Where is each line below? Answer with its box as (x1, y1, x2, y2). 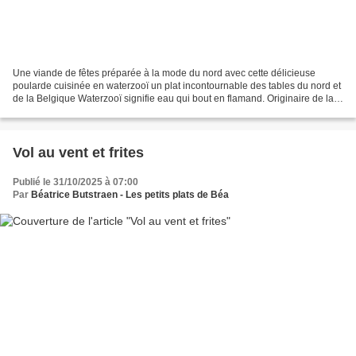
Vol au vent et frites (13, 145, 144, 161)
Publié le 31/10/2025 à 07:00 (13, 176, 138, 188)
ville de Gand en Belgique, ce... (13, 106, 147, 118)
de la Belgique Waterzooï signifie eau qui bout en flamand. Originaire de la (13, 93, 334, 105)
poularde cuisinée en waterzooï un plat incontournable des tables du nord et (13, 80, 341, 92)
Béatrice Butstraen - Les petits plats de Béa (31, 189, 229, 201)
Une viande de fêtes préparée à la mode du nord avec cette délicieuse (13, 68, 315, 79)
